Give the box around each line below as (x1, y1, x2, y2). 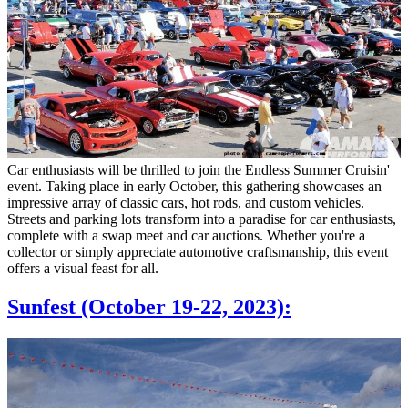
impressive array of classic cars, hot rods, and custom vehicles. (7, 194, 364, 210)
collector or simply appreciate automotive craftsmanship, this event (7, 243, 388, 260)
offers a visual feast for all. (7, 260, 158, 276)
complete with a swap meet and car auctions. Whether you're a (7, 227, 365, 243)
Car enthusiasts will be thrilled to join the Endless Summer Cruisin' (7, 161, 390, 178)
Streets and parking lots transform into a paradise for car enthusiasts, (7, 210, 396, 227)
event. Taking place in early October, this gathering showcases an (7, 178, 382, 194)
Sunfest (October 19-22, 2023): (7, 294, 291, 319)
